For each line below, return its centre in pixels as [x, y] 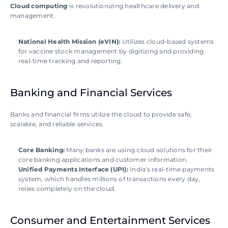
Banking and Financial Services [91, 93]
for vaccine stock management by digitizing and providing [111, 51]
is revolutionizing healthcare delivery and [133, 6]
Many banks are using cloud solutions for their [139, 150]
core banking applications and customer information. [104, 160]
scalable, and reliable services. [58, 124]
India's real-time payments [171, 169]
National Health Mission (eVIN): [70, 42]
